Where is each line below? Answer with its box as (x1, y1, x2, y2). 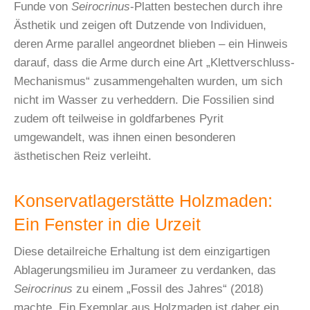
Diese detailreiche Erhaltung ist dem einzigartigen (14, 245, 270, 259)
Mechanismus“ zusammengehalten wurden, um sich (14, 75, 282, 89)
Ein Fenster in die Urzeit (14, 215, 201, 235)
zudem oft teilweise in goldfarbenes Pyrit (14, 112, 224, 126)
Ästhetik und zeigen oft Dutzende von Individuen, (14, 19, 266, 33)
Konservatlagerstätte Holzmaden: (14, 192, 273, 211)
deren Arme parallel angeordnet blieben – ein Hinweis (14, 37, 288, 51)
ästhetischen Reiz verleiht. (14, 149, 152, 163)
